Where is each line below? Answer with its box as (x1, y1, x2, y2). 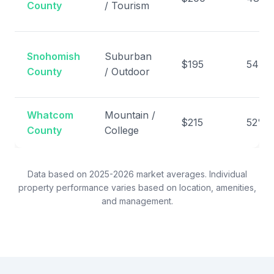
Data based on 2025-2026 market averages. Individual (27, 169, 247, 179)
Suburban (105, 50, 152, 62)
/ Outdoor (105, 65, 150, 78)
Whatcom (27, 109, 73, 121)
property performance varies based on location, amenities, (18, 182, 256, 193)
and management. (101, 196, 173, 206)
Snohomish (27, 50, 80, 62)
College (105, 124, 139, 136)
